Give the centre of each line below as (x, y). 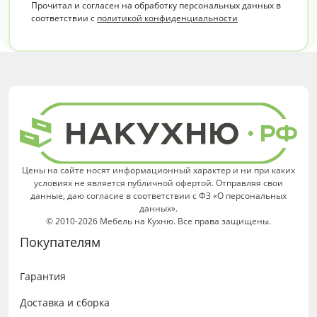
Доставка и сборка (65, 303)
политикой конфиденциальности (167, 18)
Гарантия (43, 277)
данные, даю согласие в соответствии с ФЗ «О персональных (158, 196)
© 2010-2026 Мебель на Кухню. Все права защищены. (158, 221)
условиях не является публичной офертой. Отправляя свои (158, 183)
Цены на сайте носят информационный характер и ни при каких (158, 171)
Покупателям (60, 242)
